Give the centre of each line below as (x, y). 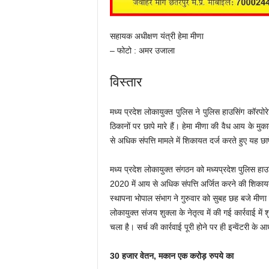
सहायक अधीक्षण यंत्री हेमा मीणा (156, 36)
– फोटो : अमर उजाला (142, 50)
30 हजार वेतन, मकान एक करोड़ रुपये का (171, 256)
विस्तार (126, 81)
